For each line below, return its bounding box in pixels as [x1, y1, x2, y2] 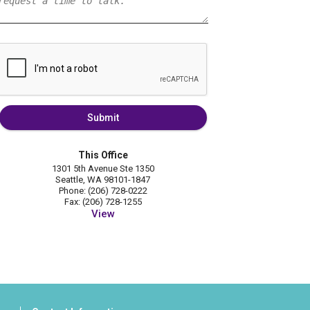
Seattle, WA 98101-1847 [55, 174, 151, 185]
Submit [86, 112, 119, 124]
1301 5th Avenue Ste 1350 [51, 163, 154, 174]
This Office [77, 149, 128, 161]
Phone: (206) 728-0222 [58, 185, 147, 197]
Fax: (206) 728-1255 [64, 197, 142, 208]
